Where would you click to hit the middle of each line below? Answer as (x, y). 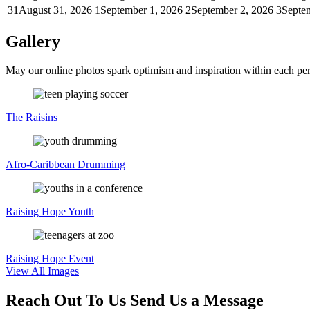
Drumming (101, 165)
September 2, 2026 (232, 10)
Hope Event (68, 259)
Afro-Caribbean (42, 165)
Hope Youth (68, 212)
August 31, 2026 (55, 10)
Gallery (33, 41)
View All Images (42, 271)
